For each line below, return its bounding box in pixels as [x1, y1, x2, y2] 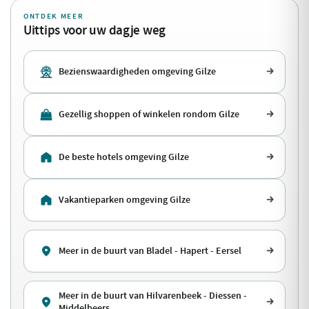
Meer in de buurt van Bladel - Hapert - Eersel [59, 244, 241, 257]
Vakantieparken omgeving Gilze [59, 193, 190, 206]
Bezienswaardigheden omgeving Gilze [59, 65, 216, 78]
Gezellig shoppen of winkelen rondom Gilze [59, 108, 239, 121]
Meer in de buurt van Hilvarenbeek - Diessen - [59, 289, 247, 302]
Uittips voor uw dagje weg [23, 21, 166, 39]
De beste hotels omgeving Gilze [59, 150, 189, 163]
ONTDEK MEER [23, 12, 84, 21]
